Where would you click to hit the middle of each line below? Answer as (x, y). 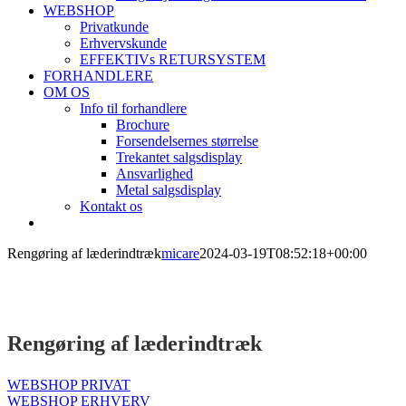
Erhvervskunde (123, 43)
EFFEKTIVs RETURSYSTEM (173, 59)
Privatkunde (114, 27)
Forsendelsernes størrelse (187, 141)
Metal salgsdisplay (169, 190)
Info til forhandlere (133, 108)
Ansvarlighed (155, 174)
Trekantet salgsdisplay (179, 157)
